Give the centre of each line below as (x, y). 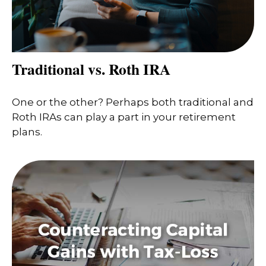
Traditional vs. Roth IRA (91, 69)
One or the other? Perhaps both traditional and (133, 102)
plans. (27, 132)
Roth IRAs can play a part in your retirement (124, 117)
